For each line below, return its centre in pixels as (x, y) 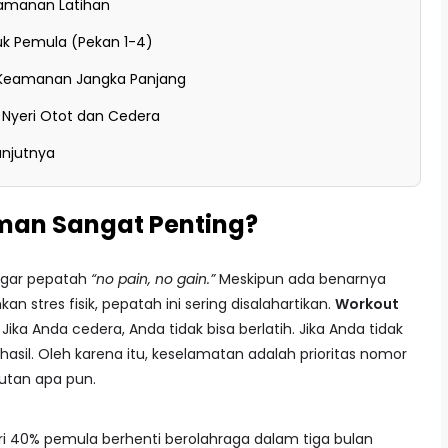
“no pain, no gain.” (153, 279)
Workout (367, 304)
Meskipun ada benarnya (300, 279)
